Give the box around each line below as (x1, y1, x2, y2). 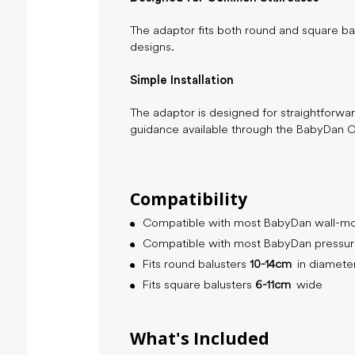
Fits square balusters (142, 279, 255, 292)
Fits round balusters (142, 258, 250, 271)
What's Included (129, 326, 269, 349)
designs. (129, 41, 174, 54)
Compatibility (129, 187, 247, 210)
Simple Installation (129, 74, 234, 86)
